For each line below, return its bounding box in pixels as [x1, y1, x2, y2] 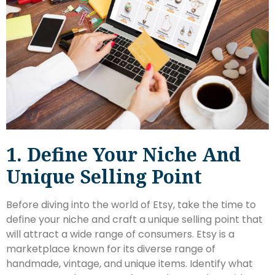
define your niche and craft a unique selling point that [6, 212, 263, 227]
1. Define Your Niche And [6, 141, 241, 167]
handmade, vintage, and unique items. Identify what [6, 256, 253, 271]
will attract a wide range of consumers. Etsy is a [6, 227, 234, 241]
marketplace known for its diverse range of [6, 241, 215, 256]
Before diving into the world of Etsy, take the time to [6, 197, 256, 212]
